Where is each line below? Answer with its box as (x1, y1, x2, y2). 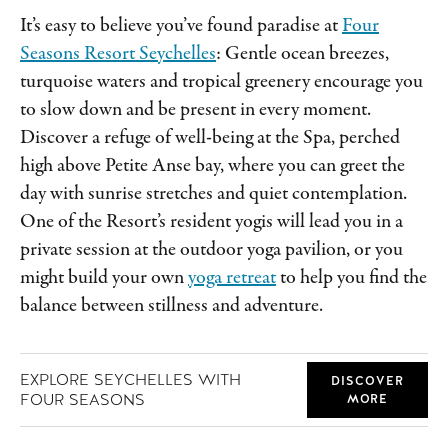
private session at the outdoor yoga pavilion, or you (20, 239, 403, 261)
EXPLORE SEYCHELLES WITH (20, 368, 241, 390)
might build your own (20, 267, 188, 289)
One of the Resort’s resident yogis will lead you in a (20, 211, 403, 233)
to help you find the (276, 267, 427, 289)
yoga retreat (188, 267, 276, 289)
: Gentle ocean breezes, (216, 43, 389, 65)
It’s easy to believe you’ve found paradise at (20, 15, 342, 37)
